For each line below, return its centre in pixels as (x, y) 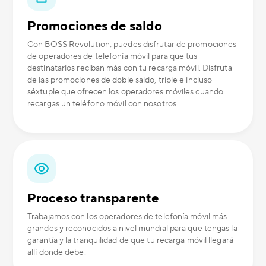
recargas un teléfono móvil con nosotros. (103, 104)
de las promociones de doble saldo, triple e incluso (120, 80)
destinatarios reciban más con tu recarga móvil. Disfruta (130, 68)
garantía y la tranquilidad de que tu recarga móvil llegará (130, 240)
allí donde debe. (57, 252)
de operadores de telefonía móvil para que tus (113, 56)
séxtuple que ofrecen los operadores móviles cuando (126, 92)
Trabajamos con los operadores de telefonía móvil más (127, 217)
